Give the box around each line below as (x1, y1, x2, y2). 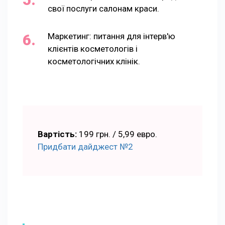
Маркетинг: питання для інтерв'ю (48, 31, 175, 41)
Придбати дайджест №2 (38, 141, 133, 152)
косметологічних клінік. (48, 56, 140, 66)
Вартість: (38, 129, 77, 139)
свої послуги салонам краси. (48, 3, 159, 14)
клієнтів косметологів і (48, 43, 138, 54)
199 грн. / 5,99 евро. (77, 129, 157, 139)
